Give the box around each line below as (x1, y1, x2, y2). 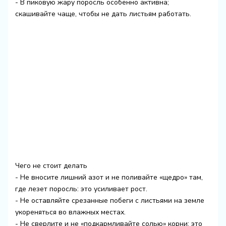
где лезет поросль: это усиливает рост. (15, 184, 147, 194)
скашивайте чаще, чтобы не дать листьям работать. (15, 9, 191, 19)
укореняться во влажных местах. (15, 207, 126, 217)
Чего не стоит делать (15, 160, 87, 171)
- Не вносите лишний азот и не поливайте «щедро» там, (15, 172, 203, 182)
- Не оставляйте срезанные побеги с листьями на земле (15, 195, 204, 205)
